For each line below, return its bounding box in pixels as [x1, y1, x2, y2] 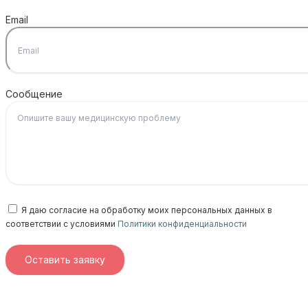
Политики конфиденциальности [118, 219, 247, 229]
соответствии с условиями [5, 219, 118, 229]
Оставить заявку [25, 254, 105, 265]
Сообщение [5, 88, 63, 100]
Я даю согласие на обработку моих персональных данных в [21, 205, 272, 215]
